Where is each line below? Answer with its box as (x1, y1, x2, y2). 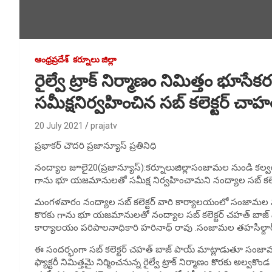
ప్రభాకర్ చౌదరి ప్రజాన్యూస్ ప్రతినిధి (35, 140, 157, 151)
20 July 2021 (35, 120, 83, 131)
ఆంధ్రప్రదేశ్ (35, 54, 69, 64)
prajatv (90, 120, 117, 131)
